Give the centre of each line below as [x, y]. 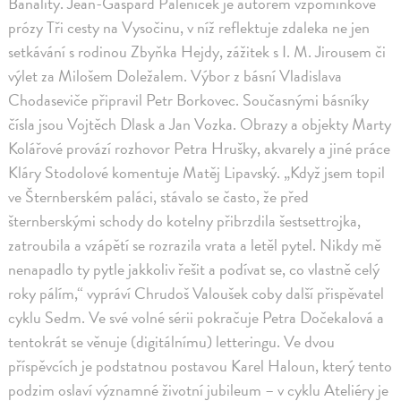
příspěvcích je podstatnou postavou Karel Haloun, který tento [200, 365]
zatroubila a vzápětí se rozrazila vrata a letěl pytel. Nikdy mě [195, 244]
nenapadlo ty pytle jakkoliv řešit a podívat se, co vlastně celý [194, 269]
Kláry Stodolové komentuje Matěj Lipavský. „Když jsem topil [197, 172]
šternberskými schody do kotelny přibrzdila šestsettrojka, [185, 220]
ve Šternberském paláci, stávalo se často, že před [159, 196]
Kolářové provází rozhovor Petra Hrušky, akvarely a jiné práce [200, 148]
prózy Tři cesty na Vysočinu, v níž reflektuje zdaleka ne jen [189, 27]
